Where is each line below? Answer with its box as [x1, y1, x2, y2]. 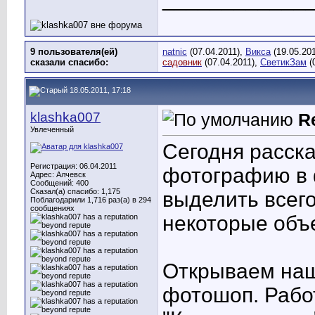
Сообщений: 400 [30, 179, 89, 187]
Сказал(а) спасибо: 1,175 [30, 187, 120, 195]
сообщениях [30, 204, 75, 212]
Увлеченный [30, 125, 74, 134]
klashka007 [30, 110, 101, 124]
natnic [162, 46, 187, 57]
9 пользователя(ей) [30, 46, 117, 57]
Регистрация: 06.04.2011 [30, 162, 117, 170]
